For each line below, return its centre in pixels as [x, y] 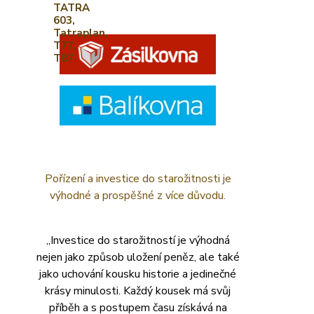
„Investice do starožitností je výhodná [138, 240]
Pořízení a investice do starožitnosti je [138, 178]
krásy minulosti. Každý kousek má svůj [138, 291]
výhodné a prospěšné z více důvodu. [138, 195]
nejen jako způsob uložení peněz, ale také [138, 257]
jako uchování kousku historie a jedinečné [138, 274]
